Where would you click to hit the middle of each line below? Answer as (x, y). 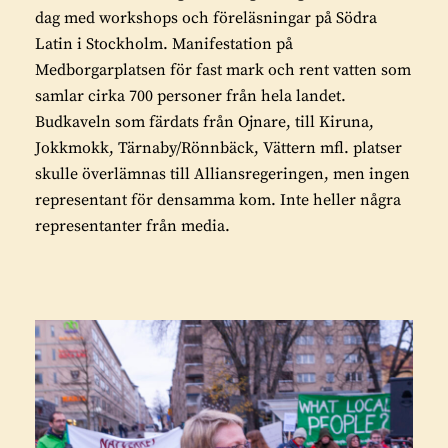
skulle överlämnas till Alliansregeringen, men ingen (222, 174)
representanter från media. (132, 226)
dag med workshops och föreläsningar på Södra (206, 18)
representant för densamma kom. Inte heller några (218, 200)
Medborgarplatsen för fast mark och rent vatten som (223, 70)
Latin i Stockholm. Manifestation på (164, 44)
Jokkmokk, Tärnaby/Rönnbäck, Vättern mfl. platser (218, 148)
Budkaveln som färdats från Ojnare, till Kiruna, (204, 122)
